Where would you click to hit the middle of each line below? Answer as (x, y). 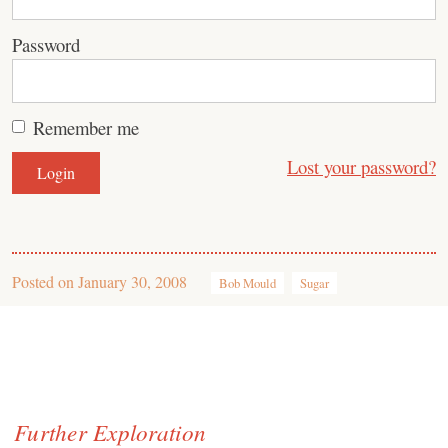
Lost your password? (361, 166)
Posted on (45, 281)
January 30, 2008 (132, 281)
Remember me (86, 127)
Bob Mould (247, 283)
